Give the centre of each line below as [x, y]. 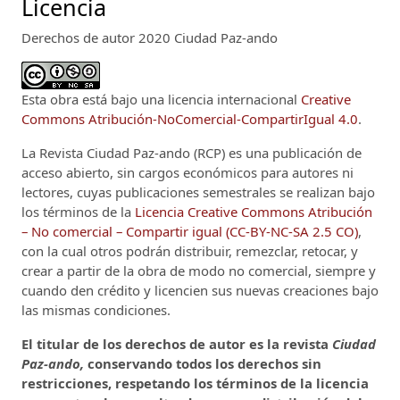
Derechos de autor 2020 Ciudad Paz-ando [150, 38]
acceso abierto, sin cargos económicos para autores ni [187, 173]
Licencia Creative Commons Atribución [254, 212]
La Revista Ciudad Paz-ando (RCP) [123, 153]
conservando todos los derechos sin [204, 364]
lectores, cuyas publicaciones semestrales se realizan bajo [198, 192]
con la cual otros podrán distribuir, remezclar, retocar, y [190, 251]
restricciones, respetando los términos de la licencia [195, 383]
